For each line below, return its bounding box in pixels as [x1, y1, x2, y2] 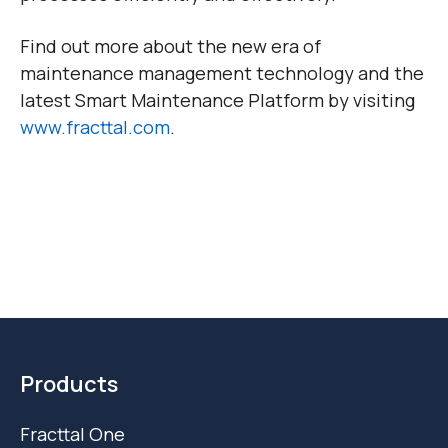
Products [20, 369, 118, 400]
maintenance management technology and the [20, 61, 424, 86]
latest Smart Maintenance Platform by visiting [20, 88, 415, 113]
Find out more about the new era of [20, 34, 321, 59]
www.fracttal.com [20, 115, 170, 140]
